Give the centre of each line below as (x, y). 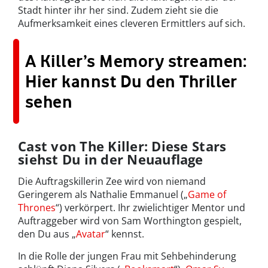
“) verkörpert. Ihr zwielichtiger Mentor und (150, 208)
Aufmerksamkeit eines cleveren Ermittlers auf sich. (132, 24)
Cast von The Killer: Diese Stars (122, 146)
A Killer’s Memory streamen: (136, 61)
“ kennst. (125, 234)
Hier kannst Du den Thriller (131, 82)
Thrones (37, 208)
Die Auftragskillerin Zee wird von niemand (112, 182)
